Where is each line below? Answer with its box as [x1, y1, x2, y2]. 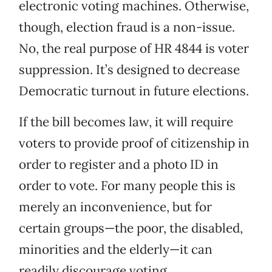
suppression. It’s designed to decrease [19, 61, 240, 78]
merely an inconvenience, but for [19, 199, 212, 216]
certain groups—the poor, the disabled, [19, 220, 243, 237]
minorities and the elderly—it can [19, 241, 212, 258]
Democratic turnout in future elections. [19, 83, 249, 100]
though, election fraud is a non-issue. [19, 19, 235, 36]
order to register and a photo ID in [19, 156, 219, 173]
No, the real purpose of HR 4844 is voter [19, 40, 249, 57]
